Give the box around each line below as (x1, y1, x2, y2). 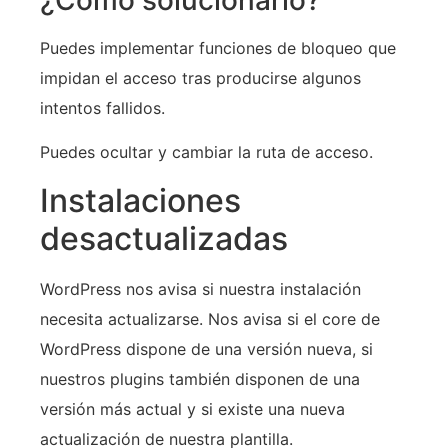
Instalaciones (40, 180, 241, 220)
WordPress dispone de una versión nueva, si (40, 338, 373, 359)
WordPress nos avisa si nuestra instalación (40, 278, 361, 299)
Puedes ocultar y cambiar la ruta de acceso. (40, 142, 373, 163)
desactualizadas (40, 218, 288, 258)
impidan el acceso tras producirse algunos (40, 67, 361, 88)
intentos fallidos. (40, 97, 165, 118)
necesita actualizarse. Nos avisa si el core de (40, 308, 380, 329)
